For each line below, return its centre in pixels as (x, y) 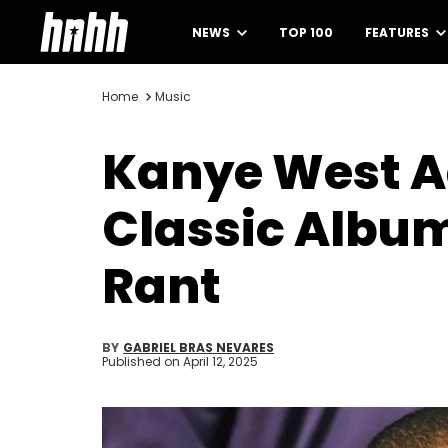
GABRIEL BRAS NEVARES (198, 347)
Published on (142, 361)
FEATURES (398, 32)
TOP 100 (306, 32)
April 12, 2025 (220, 361)
